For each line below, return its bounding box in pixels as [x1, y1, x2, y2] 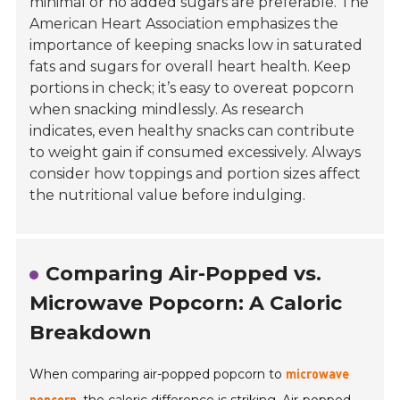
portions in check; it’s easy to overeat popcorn [29, 79, 354, 97]
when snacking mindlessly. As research [29, 101, 304, 119]
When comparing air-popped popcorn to [29, 366, 287, 383]
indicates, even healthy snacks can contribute [29, 122, 355, 140]
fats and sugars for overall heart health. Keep [29, 58, 352, 76]
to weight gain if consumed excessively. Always [29, 144, 362, 162]
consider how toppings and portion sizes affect [29, 165, 362, 183]
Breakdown [29, 321, 153, 346]
